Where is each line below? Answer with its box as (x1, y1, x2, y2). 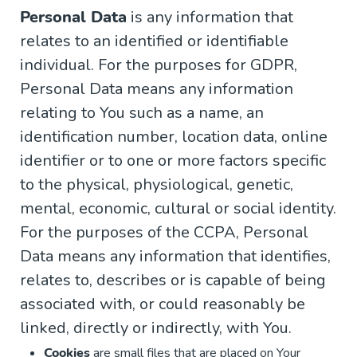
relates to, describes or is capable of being (20, 269, 326, 292)
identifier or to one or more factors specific (20, 150, 326, 172)
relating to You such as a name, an (20, 102, 264, 124)
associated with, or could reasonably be (20, 293, 305, 316)
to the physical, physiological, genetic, (20, 174, 293, 196)
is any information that (127, 6, 293, 29)
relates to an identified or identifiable (20, 30, 288, 53)
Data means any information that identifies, (20, 245, 331, 268)
